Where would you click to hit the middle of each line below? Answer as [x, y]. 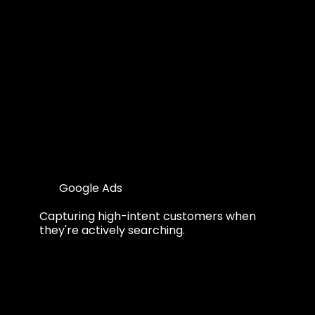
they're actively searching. [112, 230]
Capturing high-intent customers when [148, 216]
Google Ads [91, 188]
